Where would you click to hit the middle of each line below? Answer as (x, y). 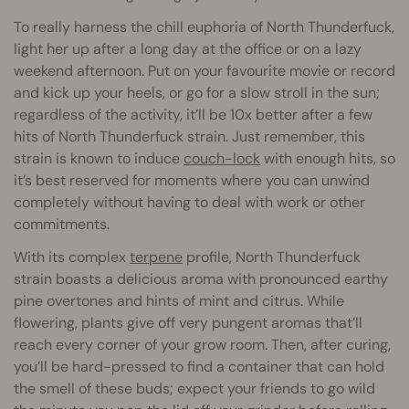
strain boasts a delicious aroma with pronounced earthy (201, 279)
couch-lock (222, 159)
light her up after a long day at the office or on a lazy (188, 49)
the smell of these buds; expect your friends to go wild (194, 389)
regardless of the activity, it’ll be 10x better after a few (193, 115)
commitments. (62, 225)
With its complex (72, 257)
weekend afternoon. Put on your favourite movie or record (204, 71)
